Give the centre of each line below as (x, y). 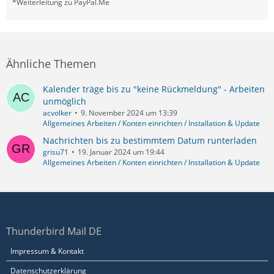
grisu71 (56, 152)
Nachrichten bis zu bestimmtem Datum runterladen (150, 140)
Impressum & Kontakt (47, 251)
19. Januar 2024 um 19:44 (121, 152)
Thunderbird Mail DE (54, 231)
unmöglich (65, 101)
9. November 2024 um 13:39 (129, 113)
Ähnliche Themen (51, 63)
